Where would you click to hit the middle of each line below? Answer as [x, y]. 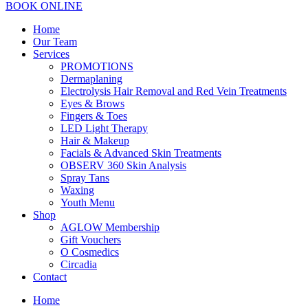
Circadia [79, 264]
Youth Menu [88, 202]
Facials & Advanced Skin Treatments [141, 153]
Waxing [77, 190]
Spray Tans [85, 178]
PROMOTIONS [97, 66]
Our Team [55, 42]
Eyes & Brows [92, 103]
